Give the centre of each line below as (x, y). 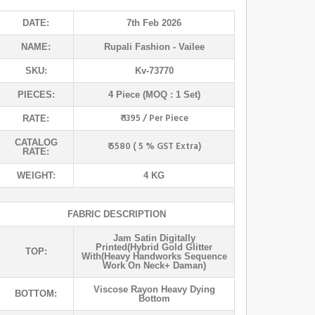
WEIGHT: (36, 175)
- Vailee (187, 46)
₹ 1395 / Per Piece (154, 118)
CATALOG (36, 142)
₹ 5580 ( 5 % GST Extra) (154, 146)
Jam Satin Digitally (154, 238)
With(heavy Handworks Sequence (154, 256)
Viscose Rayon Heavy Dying (154, 289)
